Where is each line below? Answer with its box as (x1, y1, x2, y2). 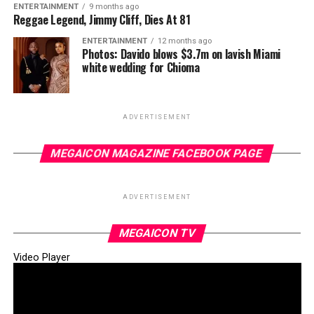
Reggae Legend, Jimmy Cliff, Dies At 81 (13, 11, 191, 28)
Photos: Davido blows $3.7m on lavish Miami (82, 46, 280, 62)
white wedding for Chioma (82, 59, 200, 76)
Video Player (13, 252, 70, 264)
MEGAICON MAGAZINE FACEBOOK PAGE (50, 146, 265, 160)
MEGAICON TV (117, 226, 197, 240)
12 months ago (158, 36, 212, 46)
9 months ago (88, 2, 139, 11)
